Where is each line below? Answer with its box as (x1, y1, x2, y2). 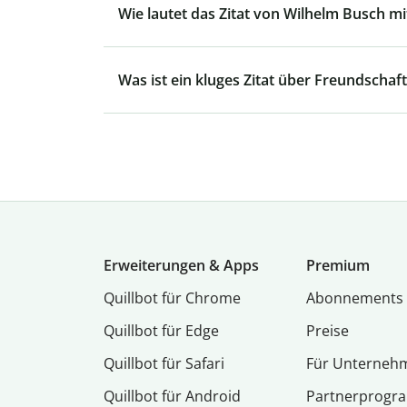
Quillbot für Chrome (104, 288, 241, 309)
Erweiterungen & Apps (104, 255, 259, 276)
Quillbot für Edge (104, 321, 219, 342)
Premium (306, 255, 371, 276)
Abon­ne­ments (306, 288, 404, 309)
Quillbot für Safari (104, 353, 224, 374)
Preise (306, 321, 350, 342)
